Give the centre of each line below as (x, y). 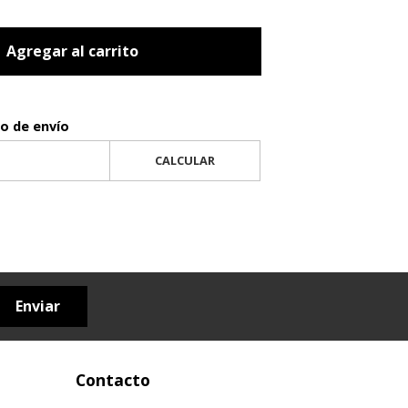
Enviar (37, 306)
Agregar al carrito (72, 51)
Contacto (112, 380)
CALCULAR (184, 160)
